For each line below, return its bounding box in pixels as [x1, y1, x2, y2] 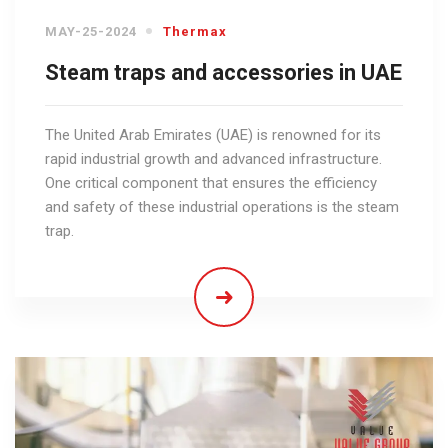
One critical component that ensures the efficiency [45, 173, 377, 192]
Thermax [163, 23, 227, 39]
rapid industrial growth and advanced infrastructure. [45, 149, 382, 168]
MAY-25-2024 [45, 23, 137, 39]
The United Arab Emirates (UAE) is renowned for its [45, 125, 381, 144]
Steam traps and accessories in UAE [45, 59, 402, 85]
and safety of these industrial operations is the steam [45, 197, 399, 216]
